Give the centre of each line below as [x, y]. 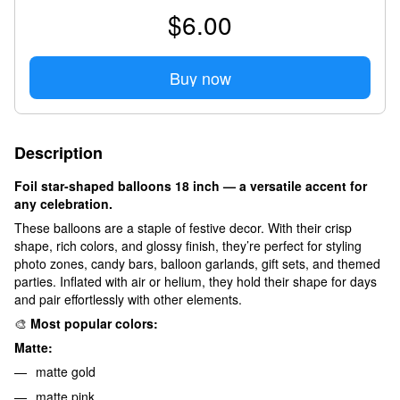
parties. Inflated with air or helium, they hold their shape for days [196, 281]
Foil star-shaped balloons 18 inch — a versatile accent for [191, 185]
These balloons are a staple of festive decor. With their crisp [183, 227]
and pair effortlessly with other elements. [128, 299]
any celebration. [63, 203]
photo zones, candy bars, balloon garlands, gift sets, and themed [197, 263]
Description [58, 152]
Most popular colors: [94, 323]
